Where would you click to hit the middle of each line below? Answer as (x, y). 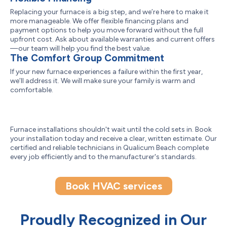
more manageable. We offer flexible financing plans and (99, 21)
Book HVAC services (113, 186)
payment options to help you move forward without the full (107, 30)
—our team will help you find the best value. (81, 48)
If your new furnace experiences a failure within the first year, (106, 72)
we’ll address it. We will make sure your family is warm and (103, 81)
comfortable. (32, 90)
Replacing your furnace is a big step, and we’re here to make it (109, 12)
